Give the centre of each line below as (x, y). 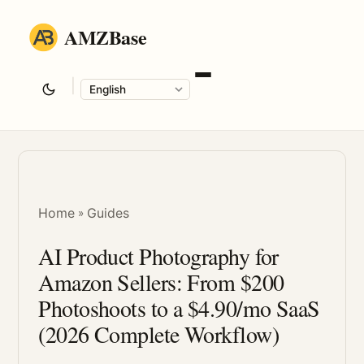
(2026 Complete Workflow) (158, 334)
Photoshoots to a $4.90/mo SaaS (179, 308)
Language (114, 112)
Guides (108, 213)
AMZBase (106, 37)
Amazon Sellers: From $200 (161, 282)
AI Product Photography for (158, 256)
